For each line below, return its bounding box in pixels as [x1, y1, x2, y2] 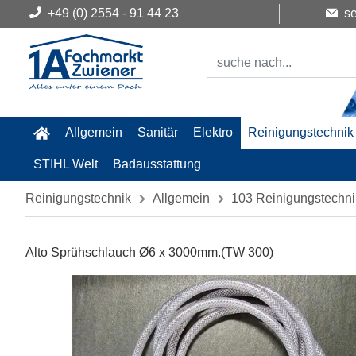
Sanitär [137, 126, 178, 139]
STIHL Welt [33, 157, 98, 171]
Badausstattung [112, 157, 201, 171]
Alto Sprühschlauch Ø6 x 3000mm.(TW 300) [25, 246, 273, 259]
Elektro [193, 126, 234, 139]
